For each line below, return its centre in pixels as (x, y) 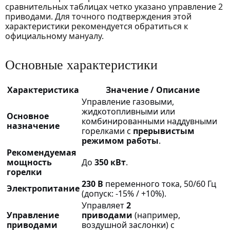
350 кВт (110, 162)
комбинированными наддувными (149, 121)
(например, (156, 215)
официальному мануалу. (54, 36)
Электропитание (43, 189)
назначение (33, 126)
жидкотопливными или (128, 112)
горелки (24, 172)
